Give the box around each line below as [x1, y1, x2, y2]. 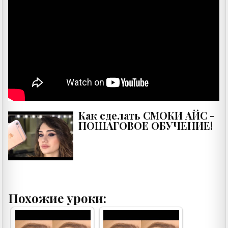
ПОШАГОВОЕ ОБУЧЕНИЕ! [78, 119, 213, 133]
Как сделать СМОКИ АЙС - [78, 108, 215, 123]
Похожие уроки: [8, 190, 107, 207]
